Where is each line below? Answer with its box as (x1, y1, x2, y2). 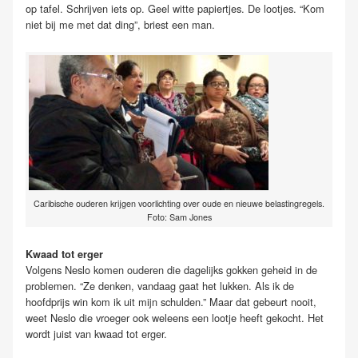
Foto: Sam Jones (146, 211, 212, 224)
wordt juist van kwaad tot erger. (26, 326, 167, 342)
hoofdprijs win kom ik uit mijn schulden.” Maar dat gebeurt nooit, (26, 294, 316, 310)
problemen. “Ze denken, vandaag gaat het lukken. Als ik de (26, 278, 294, 294)
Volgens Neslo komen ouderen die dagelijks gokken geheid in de (26, 262, 317, 278)
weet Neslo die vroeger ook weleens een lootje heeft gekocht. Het (26, 310, 324, 326)
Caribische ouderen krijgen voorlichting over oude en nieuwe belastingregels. (34, 197, 324, 210)
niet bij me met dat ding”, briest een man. (26, 17, 215, 33)
